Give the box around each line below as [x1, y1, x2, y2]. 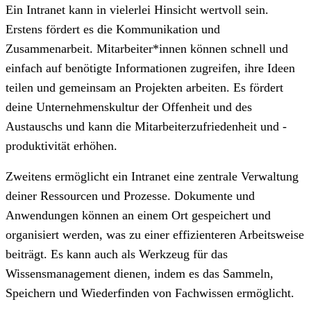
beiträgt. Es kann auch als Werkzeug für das [6, 246, 228, 261]
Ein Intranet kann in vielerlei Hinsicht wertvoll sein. [6, 2, 269, 17]
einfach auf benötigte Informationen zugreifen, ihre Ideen [6, 60, 295, 75]
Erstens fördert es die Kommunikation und [6, 22, 220, 36]
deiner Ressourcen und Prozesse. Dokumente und [6, 188, 255, 203]
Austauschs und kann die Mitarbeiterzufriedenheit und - [6, 119, 287, 133]
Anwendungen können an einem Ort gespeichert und [6, 208, 271, 222]
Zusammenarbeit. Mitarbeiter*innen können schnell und [6, 41, 288, 56]
